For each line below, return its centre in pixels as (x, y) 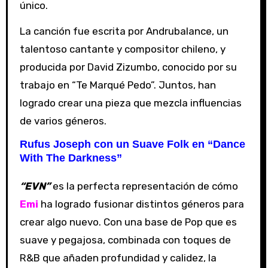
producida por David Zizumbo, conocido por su (128, 67)
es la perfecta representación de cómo (144, 186)
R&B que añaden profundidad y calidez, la (118, 258)
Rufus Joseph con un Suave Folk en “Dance (132, 144)
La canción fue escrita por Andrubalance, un (124, 31)
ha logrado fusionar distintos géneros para (141, 204)
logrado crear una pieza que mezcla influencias (130, 103)
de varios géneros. (63, 121)
